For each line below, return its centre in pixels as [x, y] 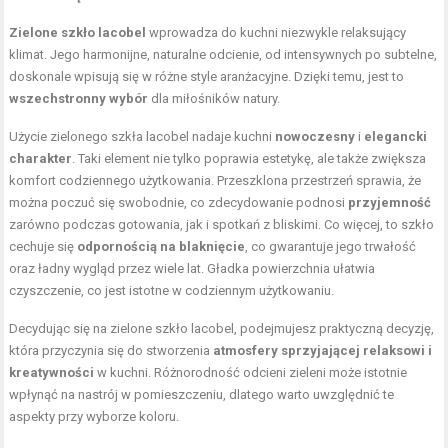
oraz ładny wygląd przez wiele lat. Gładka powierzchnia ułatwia [192, 269]
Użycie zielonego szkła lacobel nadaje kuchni [142, 137]
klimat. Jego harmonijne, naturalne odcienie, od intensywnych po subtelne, [223, 55]
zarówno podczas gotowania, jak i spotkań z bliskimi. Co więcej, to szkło [222, 225]
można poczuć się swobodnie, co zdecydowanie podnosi [179, 203]
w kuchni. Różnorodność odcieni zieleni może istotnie [251, 373]
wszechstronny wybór [79, 99]
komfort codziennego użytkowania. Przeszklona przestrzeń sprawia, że [215, 181]
